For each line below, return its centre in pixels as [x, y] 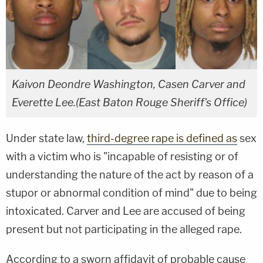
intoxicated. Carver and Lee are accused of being [126, 211]
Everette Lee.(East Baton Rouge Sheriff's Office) [129, 103]
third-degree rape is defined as [162, 139]
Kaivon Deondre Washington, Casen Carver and [129, 85]
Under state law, [46, 139]
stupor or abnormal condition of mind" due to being [131, 193]
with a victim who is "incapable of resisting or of [122, 157]
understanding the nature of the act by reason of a [130, 175]
